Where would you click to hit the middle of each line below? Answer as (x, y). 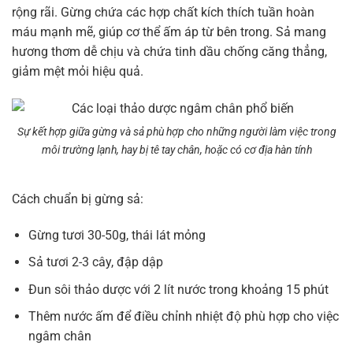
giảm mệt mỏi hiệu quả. (78, 72)
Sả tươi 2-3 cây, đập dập (95, 262)
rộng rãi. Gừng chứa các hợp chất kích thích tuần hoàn (163, 13)
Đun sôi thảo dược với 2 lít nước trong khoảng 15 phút (178, 289)
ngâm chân (59, 336)
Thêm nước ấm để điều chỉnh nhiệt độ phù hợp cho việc (183, 317)
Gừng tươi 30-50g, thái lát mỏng (117, 235)
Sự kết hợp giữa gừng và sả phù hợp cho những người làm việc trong (176, 132)
